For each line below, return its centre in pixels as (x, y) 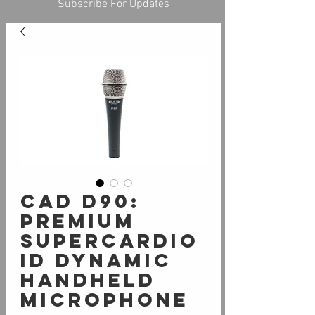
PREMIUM (78, 221)
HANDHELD (88, 280)
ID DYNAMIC (96, 261)
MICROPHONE (105, 300)
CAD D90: (81, 201)
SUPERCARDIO (110, 241)
